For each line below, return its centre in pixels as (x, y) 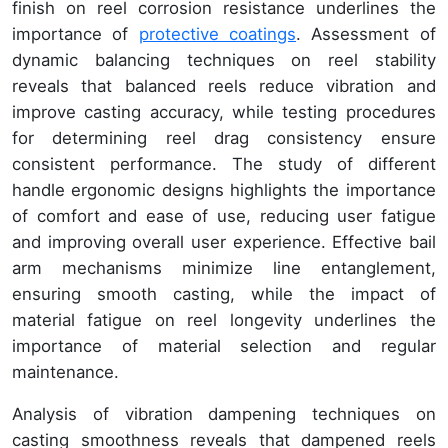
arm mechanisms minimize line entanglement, (224, 268)
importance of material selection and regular (224, 346)
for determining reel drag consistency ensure (224, 138)
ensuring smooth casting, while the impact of (224, 294)
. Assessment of (366, 34)
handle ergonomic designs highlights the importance (224, 190)
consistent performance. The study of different (224, 164)
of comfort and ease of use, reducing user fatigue (224, 216)
